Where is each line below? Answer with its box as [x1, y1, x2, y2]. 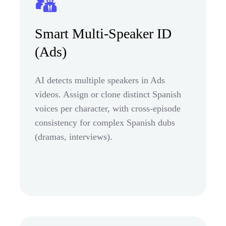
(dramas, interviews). [35, 131, 112, 142]
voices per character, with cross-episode [35, 103, 181, 114]
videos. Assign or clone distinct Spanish [35, 89, 181, 99]
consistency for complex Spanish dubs [35, 117, 175, 128]
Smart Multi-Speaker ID [35, 25, 172, 41]
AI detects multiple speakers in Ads [35, 75, 165, 85]
